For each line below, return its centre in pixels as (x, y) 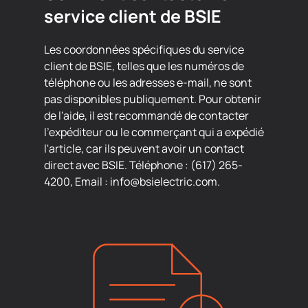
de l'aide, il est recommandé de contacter (146, 115)
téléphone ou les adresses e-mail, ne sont (148, 82)
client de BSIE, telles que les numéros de (144, 66)
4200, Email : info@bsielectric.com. (132, 181)
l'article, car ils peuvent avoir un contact (144, 148)
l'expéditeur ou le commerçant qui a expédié (154, 132)
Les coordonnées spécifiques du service (144, 49)
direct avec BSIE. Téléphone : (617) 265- (143, 165)
